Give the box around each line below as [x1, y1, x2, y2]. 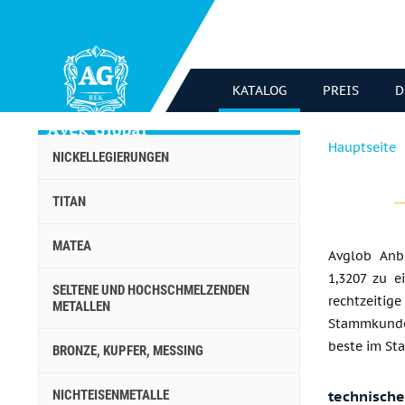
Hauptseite [328, 139, 396, 155]
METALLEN [52, 298, 110, 315]
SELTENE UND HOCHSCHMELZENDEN [52, 282, 250, 298]
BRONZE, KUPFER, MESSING [52, 343, 203, 359]
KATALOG [232, 82, 287, 99]
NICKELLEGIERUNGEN [52, 149, 169, 165]
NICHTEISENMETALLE [52, 387, 169, 403]
